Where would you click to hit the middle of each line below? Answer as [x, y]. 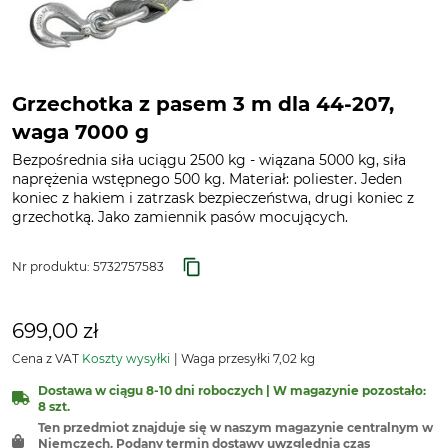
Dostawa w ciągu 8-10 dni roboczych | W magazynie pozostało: [232, 390]
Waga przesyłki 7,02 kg [246, 358]
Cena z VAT [47, 358]
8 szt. [54, 406]
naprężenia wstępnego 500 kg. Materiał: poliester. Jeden [207, 179]
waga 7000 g [80, 132]
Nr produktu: [52, 266]
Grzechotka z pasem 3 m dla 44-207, [203, 104]
